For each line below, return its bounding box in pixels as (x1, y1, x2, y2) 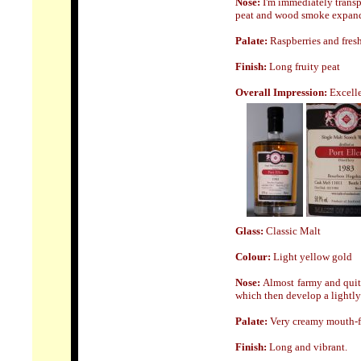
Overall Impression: (235, 86, 330, 98)
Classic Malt (266, 225, 321, 237)
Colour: (235, 251, 271, 263)
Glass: (235, 225, 266, 237)
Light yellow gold (271, 251, 352, 263)
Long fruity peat (267, 60, 340, 73)
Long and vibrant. (267, 341, 347, 353)
